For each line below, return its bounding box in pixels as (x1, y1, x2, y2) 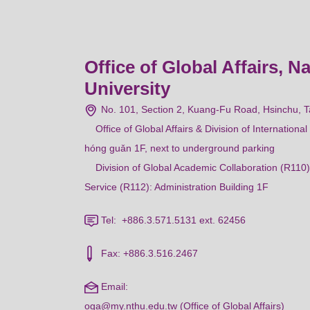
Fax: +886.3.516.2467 (98, 247, 198, 259)
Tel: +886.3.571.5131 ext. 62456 (98, 214, 261, 226)
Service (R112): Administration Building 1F (84, 181, 271, 192)
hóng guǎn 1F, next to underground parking (84, 142, 275, 154)
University (84, 77, 170, 99)
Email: (98, 280, 128, 292)
